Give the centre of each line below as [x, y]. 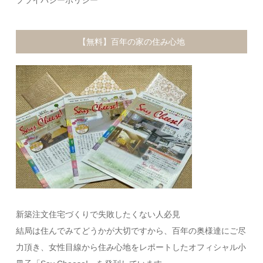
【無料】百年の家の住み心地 [131, 41]
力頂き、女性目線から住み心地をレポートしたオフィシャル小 [131, 247]
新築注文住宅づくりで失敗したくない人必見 [98, 214]
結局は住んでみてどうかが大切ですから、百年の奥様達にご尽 [131, 230]
